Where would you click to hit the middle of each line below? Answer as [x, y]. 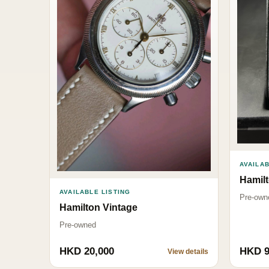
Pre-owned [78, 225]
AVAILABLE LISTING [95, 192]
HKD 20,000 [87, 251]
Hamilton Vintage [98, 207]
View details [188, 251]
